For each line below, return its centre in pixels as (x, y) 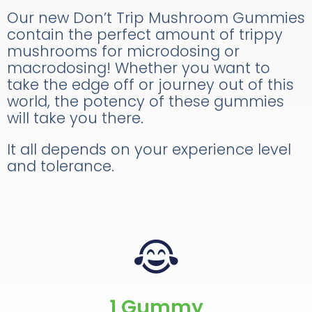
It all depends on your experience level (149, 149)
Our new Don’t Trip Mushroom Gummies (156, 17)
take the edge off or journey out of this (150, 84)
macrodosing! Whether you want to (139, 68)
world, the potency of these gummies (146, 101)
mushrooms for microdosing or (123, 51)
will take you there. (75, 118)
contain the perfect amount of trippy (145, 34)
